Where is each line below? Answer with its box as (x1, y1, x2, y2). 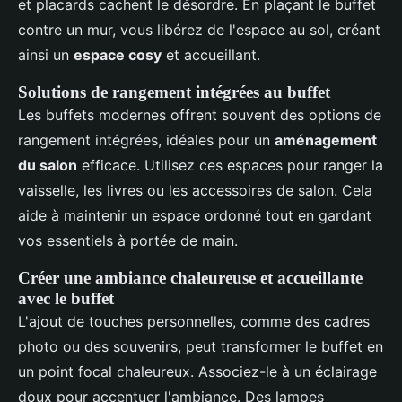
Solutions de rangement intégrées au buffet (18, 83, 330, 102)
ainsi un (18, 46, 74, 65)
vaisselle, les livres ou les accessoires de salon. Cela (18, 181, 372, 200)
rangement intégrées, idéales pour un (18, 131, 275, 150)
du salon (18, 156, 77, 175)
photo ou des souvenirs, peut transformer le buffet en (18, 337, 383, 356)
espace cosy (74, 46, 162, 65)
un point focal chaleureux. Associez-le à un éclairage (18, 363, 377, 381)
